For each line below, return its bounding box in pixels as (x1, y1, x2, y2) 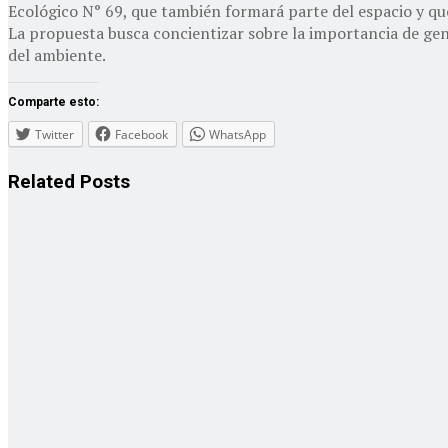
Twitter (35, 125, 74, 143)
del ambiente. (8, 43, 106, 66)
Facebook (115, 125, 168, 143)
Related (8, 170, 75, 193)
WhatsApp (209, 125, 266, 143)
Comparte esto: (8, 94, 99, 109)
